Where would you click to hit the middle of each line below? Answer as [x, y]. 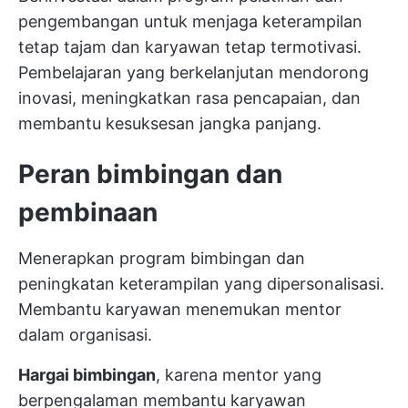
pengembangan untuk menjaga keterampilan [190, 21]
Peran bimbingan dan [150, 174]
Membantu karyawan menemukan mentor [180, 309]
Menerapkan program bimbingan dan [162, 258]
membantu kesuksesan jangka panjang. [170, 123]
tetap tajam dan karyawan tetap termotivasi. [190, 47]
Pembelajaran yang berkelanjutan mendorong [194, 72]
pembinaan [88, 212]
